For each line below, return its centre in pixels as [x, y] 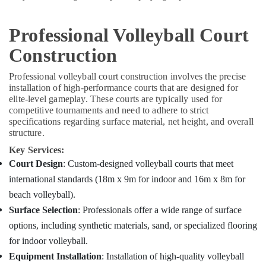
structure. [27, 133]
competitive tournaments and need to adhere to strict [109, 110]
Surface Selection [43, 210]
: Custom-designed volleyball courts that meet [148, 164]
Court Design [36, 164]
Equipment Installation [55, 256]
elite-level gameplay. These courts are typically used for [116, 99]
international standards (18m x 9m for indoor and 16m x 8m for [127, 179]
